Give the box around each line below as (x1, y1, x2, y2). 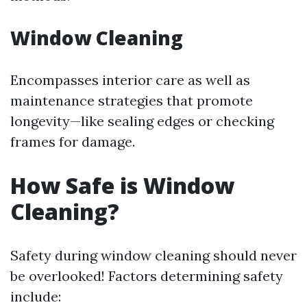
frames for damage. (10, 133, 135, 150)
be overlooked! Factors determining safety (10, 267, 283, 284)
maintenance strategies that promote (10, 92, 253, 109)
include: (10, 288, 61, 305)
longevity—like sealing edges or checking (10, 112, 274, 130)
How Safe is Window (10, 171, 234, 200)
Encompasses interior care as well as (10, 71, 250, 88)
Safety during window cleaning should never (10, 247, 297, 264)
